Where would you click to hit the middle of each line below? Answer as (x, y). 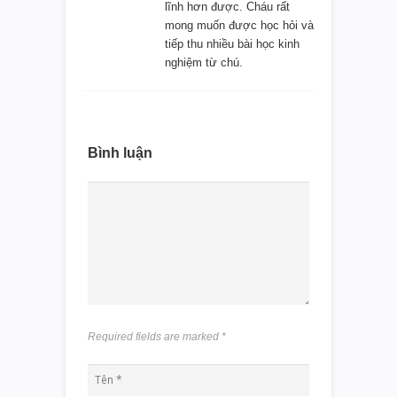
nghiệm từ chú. (204, 62)
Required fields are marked (155, 336)
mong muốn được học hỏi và (239, 25)
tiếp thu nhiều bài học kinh (232, 43)
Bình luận (120, 152)
